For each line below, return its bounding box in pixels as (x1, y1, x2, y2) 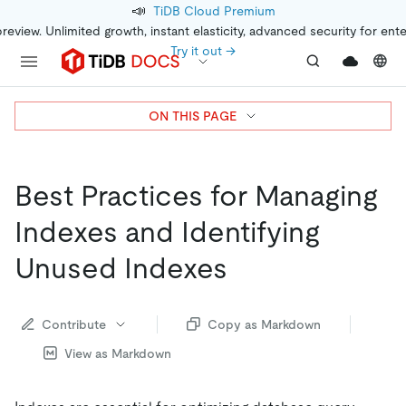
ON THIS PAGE (148, 109, 237, 123)
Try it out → (170, 43, 236, 58)
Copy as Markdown (208, 316, 321, 332)
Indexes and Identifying (14, 216, 320, 248)
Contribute (42, 316, 106, 332)
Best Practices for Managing (14, 179, 378, 212)
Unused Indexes (14, 252, 227, 285)
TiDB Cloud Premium (152, 4, 275, 18)
